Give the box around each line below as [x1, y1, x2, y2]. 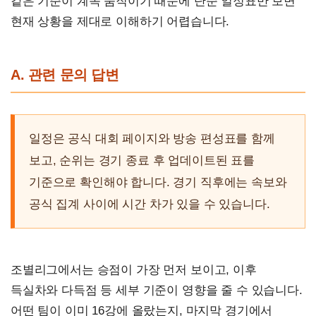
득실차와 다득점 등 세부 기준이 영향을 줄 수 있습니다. [11, 284, 303, 298]
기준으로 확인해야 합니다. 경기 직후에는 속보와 [29, 176, 287, 190]
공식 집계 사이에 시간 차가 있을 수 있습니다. [29, 197, 270, 212]
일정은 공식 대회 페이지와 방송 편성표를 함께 [29, 132, 275, 146]
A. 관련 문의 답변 [11, 67, 119, 83]
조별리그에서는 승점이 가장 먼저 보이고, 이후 [11, 263, 257, 277]
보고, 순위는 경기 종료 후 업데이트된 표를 [29, 154, 255, 168]
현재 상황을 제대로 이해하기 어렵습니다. [11, 15, 230, 29]
